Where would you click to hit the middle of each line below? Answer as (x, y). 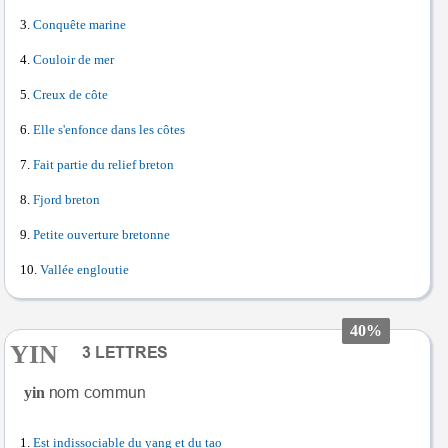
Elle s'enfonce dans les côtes (109, 129)
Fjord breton (66, 199)
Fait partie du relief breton (103, 164)
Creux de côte (70, 94)
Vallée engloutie (84, 269)
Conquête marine (79, 24)
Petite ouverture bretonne (101, 234)
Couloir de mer (73, 59)
